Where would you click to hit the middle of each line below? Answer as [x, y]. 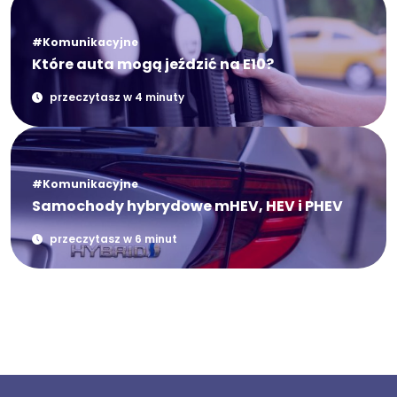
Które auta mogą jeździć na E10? [153, 64]
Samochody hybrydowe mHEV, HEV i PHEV [187, 206]
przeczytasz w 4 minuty [117, 97]
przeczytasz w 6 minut [113, 238]
